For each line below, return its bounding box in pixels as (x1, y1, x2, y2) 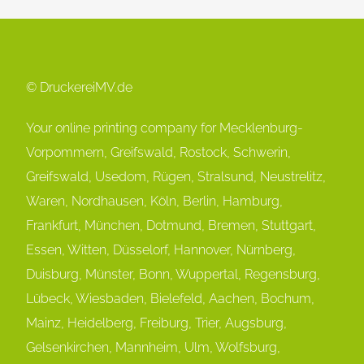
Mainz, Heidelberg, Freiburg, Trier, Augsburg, (26, 315, 288, 331)
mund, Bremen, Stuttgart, (167, 218, 317, 234)
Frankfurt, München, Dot (26, 218, 167, 234)
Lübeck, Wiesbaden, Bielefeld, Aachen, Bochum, (26, 291, 315, 307)
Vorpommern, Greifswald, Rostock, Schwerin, (26, 145, 292, 161)
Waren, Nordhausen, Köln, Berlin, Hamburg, (26, 193, 284, 210)
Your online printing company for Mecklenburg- (26, 120, 304, 136)
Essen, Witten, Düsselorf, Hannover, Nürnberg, (26, 242, 297, 258)
